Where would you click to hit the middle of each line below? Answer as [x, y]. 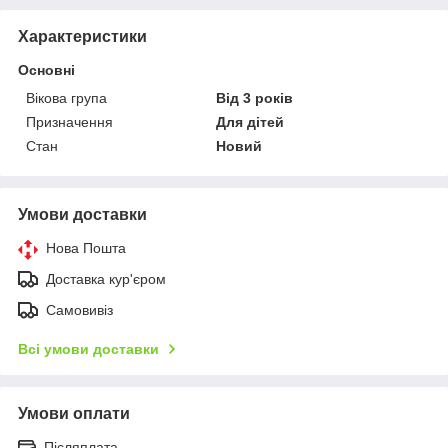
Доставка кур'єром [106, 278]
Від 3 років [255, 97]
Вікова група [66, 97]
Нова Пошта [86, 247]
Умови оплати [74, 413]
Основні [46, 69]
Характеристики [82, 36]
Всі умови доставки [88, 348]
